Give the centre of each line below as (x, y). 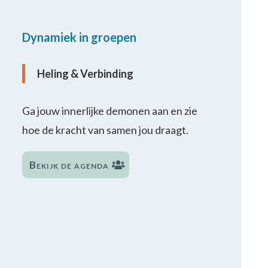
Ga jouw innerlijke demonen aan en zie (110, 111)
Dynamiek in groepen (80, 37)
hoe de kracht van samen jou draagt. (106, 130)
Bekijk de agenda (69, 165)
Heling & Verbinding (86, 74)
